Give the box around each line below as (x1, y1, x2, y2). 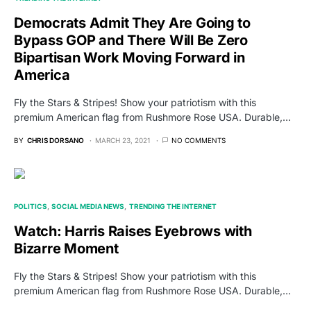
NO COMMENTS (171, 136, 226, 145)
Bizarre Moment (14, 240, 119, 258)
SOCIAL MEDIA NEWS (51, 202, 125, 211)
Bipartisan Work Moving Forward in (14, 49, 245, 67)
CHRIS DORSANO (27, 136, 84, 145)
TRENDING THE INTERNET (128, 202, 217, 211)
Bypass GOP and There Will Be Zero (14, 32, 248, 49)
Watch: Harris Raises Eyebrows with (14, 223, 252, 240)
